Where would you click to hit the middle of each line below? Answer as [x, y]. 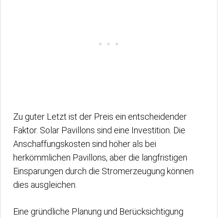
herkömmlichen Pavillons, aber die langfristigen [100, 157]
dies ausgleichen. [45, 184]
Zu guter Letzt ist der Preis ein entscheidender [100, 116]
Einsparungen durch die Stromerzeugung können [103, 171]
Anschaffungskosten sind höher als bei [85, 144]
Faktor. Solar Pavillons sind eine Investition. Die [99, 130]
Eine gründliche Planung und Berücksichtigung [98, 211]
